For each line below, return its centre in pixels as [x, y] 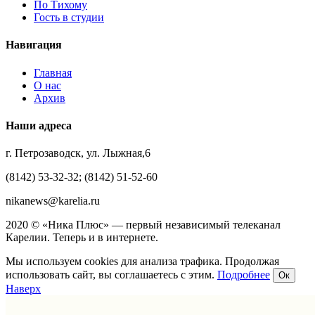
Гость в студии [69, 18]
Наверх [23, 289]
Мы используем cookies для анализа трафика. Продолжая [142, 262]
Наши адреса [39, 125]
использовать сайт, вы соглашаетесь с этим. [111, 275]
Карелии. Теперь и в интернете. [82, 238]
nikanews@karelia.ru [53, 201]
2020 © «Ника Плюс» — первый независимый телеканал [143, 225]
